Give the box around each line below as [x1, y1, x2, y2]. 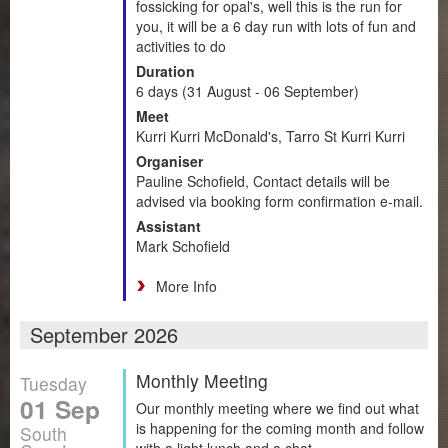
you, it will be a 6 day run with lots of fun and [136, 15, 416, 36]
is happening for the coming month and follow [136, 417, 424, 438]
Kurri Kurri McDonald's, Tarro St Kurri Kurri [136, 125, 405, 146]
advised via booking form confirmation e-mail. [136, 190, 423, 211]
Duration [136, 60, 195, 81]
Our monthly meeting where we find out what [136, 397, 419, 418]
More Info [156, 275, 217, 296]
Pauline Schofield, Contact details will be [136, 170, 390, 191]
